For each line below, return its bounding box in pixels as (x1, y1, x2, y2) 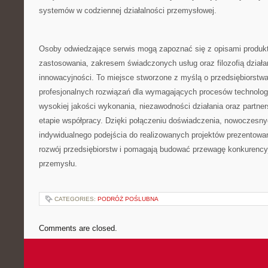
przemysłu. (39, 159, 77, 168)
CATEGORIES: (54, 196, 98, 202)
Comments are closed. (39, 224, 117, 233)
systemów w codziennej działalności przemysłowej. (39, 6, 217, 15)
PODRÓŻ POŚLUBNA (98, 196, 159, 202)
